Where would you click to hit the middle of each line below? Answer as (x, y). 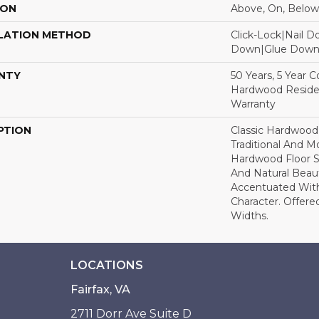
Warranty (253, 104)
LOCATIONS (107, 265)
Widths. (250, 215)
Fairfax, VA (100, 289)
